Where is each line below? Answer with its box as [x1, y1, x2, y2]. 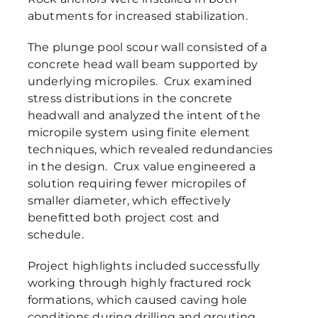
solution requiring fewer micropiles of [27, 176, 246, 190]
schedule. [27, 227, 84, 241]
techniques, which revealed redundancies [27, 142, 273, 156]
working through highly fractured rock [27, 275, 252, 290]
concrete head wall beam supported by [27, 57, 258, 71]
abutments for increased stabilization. [27, 9, 248, 23]
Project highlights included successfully [27, 258, 261, 273]
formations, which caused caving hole [27, 292, 248, 307]
